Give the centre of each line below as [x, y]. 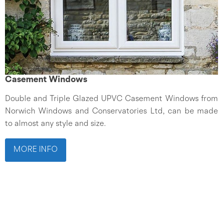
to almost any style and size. [56, 124]
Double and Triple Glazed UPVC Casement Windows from [111, 99]
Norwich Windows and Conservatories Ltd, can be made [111, 111]
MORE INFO [36, 150]
